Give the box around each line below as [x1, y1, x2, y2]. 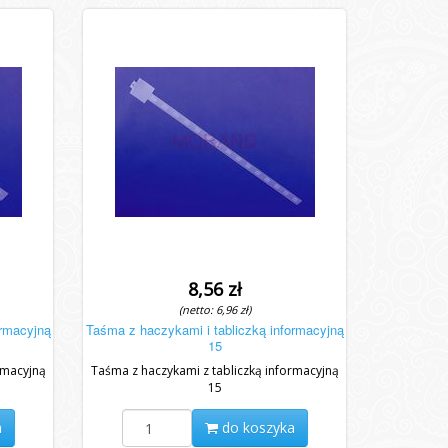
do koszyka [217, 418, 295, 437]
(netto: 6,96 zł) [178, 302, 251, 317]
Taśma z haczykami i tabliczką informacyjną [85, 320, 344, 339]
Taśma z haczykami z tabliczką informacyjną [90, 362, 339, 379]
